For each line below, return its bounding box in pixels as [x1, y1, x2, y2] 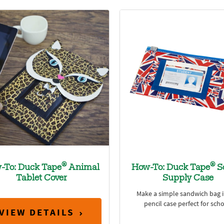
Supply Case [162, 173, 213, 183]
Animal [66, 163, 100, 172]
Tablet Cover [15, 173, 67, 183]
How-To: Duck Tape [131, 163, 210, 172]
